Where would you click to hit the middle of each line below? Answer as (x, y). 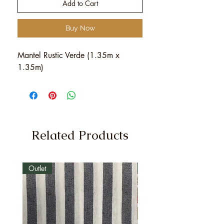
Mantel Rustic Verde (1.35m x (68, 55)
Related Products (80, 135)
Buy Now (80, 28)
